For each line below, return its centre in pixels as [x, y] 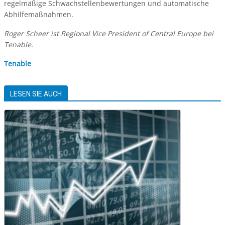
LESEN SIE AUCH [36, 94]
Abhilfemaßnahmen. [39, 15]
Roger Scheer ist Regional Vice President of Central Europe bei [109, 34]
